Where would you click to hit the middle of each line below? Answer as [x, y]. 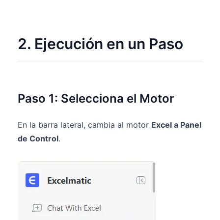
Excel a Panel [176, 125]
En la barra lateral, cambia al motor [84, 125]
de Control [38, 138]
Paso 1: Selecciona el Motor [96, 98]
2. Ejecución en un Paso [100, 44]
